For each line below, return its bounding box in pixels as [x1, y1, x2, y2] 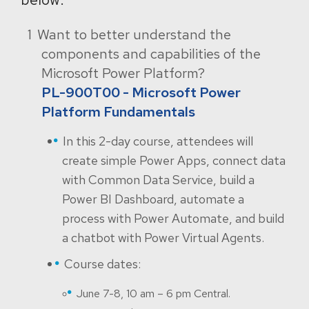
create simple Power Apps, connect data [62, 152, 286, 168]
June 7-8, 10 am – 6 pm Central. [77, 286, 230, 301]
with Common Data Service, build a [62, 172, 255, 188]
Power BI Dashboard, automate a [62, 191, 244, 207]
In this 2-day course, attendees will [63, 133, 253, 149]
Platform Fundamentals [41, 103, 195, 121]
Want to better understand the [37, 26, 231, 43]
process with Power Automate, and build [62, 210, 284, 226]
